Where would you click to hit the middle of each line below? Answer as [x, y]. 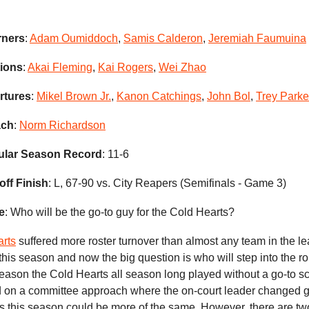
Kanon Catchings [159, 96]
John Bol [229, 96]
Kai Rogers [126, 67]
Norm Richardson [62, 125]
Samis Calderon [163, 38]
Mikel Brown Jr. [74, 96]
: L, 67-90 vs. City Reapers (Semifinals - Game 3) [167, 183]
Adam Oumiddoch [74, 38]
